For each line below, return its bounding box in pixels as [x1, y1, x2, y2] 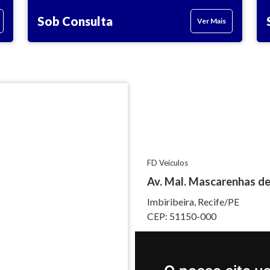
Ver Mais [197, 16, 226, 26]
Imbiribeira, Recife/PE [147, 196, 239, 208]
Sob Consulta [37, 14, 113, 29]
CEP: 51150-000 [147, 210, 216, 222]
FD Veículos [147, 158, 188, 168]
